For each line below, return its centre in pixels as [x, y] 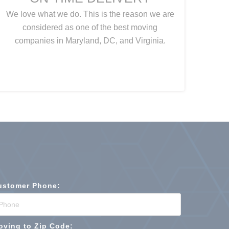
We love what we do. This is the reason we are [90, 14]
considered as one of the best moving [90, 27]
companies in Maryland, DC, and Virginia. [90, 41]
